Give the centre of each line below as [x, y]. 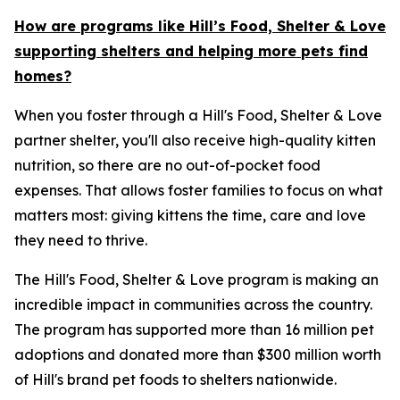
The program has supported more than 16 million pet [194, 329]
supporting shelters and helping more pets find [191, 51]
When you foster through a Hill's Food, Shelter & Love [198, 115]
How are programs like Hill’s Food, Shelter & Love [200, 26]
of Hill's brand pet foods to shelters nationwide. [175, 379]
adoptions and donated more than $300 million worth [198, 354]
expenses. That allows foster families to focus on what [199, 190]
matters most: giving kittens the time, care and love [190, 215]
